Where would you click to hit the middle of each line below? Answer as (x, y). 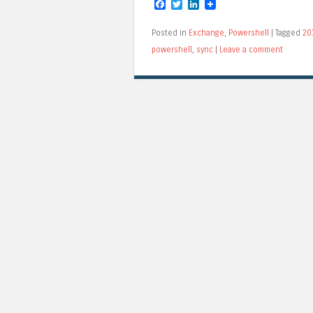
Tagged (289, 33)
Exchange (206, 33)
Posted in (170, 33)
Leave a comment (251, 50)
